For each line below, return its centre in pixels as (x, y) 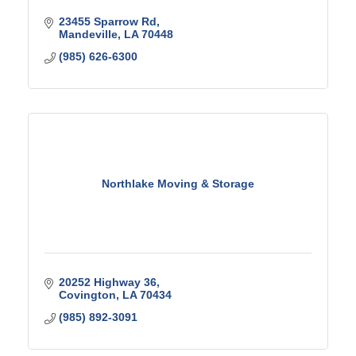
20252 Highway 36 (107, 282)
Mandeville (88, 34)
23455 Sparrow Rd (107, 21)
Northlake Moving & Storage (178, 183)
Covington (87, 295)
